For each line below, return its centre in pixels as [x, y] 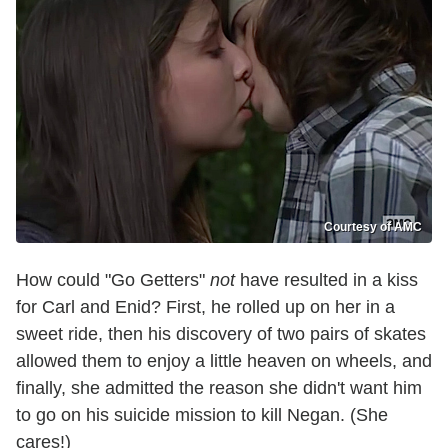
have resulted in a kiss [326, 280]
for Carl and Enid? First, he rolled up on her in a [205, 307]
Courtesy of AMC [373, 227]
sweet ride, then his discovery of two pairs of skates [221, 334]
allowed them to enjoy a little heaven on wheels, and [224, 361]
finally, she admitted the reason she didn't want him [219, 388]
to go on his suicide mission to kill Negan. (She [202, 415]
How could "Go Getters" [113, 280]
